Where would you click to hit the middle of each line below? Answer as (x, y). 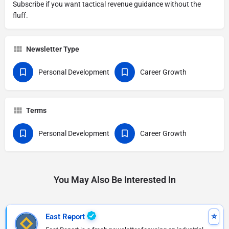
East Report (66, 217)
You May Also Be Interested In (114, 180)
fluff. (20, 15)
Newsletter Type (53, 49)
